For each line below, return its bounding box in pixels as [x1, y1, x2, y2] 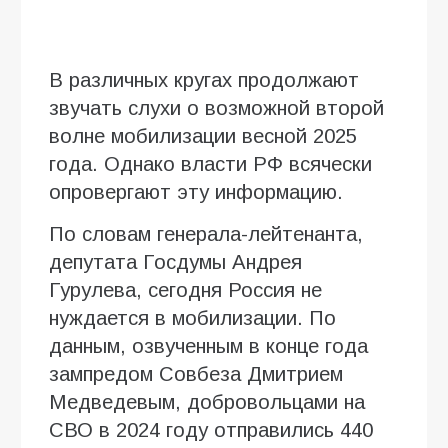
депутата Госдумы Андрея [49, 250, 302, 273]
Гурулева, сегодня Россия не [49, 278, 322, 301]
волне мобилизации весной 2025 [49, 124, 357, 147]
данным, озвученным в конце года [49, 334, 368, 357]
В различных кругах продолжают [49, 68, 359, 91]
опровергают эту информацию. [49, 180, 343, 203]
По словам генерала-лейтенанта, [49, 222, 363, 245]
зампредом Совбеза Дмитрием [49, 362, 343, 385]
